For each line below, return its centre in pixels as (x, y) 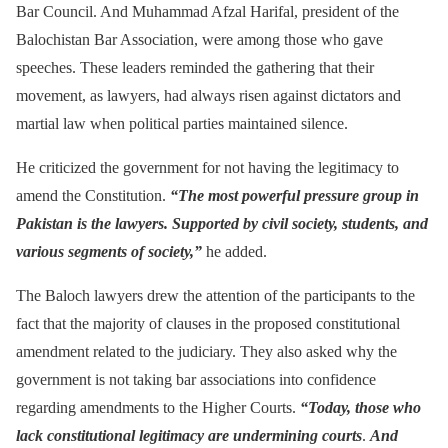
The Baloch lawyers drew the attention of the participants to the (215, 295)
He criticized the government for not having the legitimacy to (207, 167)
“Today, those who (360, 407)
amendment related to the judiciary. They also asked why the (206, 351)
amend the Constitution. (93, 195)
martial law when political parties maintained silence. (182, 123)
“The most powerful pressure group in (294, 195)
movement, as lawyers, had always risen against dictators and (208, 95)
